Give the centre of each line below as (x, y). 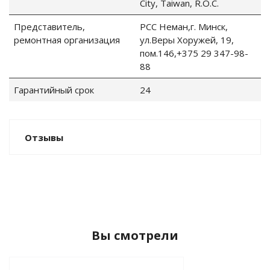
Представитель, (49, 27)
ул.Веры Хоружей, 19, (187, 40)
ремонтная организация (67, 40)
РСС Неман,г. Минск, (184, 27)
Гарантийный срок (54, 90)
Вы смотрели (135, 236)
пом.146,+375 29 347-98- (194, 53)
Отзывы (44, 138)
